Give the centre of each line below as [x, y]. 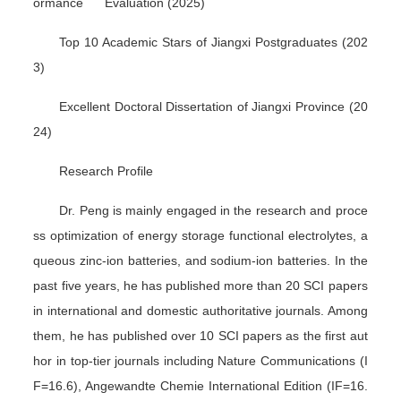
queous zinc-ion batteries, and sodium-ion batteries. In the [200, 260]
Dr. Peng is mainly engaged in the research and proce [213, 210]
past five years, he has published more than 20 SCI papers [200, 285]
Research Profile [107, 171]
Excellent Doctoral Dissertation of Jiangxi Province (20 [213, 106]
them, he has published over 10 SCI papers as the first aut [200, 335]
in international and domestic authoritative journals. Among [200, 310]
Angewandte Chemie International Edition [204, 385]
